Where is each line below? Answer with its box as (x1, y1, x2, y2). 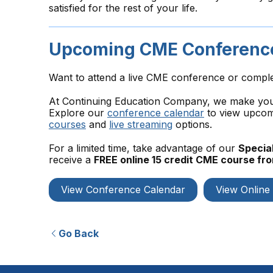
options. (172, 118, 212, 130)
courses (49, 118, 86, 130)
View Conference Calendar (61, 183, 185, 196)
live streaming (109, 118, 172, 130)
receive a (49, 153, 94, 166)
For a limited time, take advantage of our (49, 141, 238, 154)
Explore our (49, 106, 107, 119)
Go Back (58, 227, 99, 239)
